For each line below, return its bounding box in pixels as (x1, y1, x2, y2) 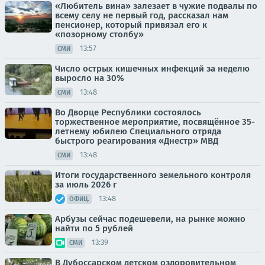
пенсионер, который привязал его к (55, 19, 207, 30)
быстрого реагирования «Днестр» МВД (55, 135, 218, 146)
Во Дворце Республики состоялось (55, 106, 201, 118)
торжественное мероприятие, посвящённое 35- (55, 116, 255, 127)
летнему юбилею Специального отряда (55, 125, 221, 137)
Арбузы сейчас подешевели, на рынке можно (55, 213, 245, 224)
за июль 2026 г (55, 179, 117, 190)
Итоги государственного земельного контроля (55, 169, 251, 180)
